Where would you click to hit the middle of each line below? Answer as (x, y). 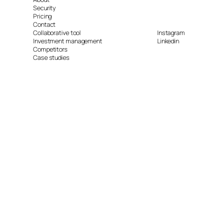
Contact (45, 24)
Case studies (51, 57)
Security (45, 8)
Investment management (68, 41)
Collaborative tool (57, 32)
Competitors (50, 49)
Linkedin (168, 41)
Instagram (171, 32)
